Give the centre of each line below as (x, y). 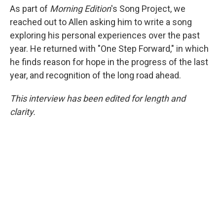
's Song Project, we (148, 9)
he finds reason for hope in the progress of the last (109, 62)
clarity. (23, 112)
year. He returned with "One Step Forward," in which (109, 49)
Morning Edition (80, 9)
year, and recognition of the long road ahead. (95, 75)
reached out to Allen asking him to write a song (101, 22)
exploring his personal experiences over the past (105, 36)
